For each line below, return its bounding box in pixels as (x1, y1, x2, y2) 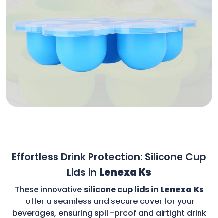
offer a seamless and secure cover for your (25, 195, 195, 207)
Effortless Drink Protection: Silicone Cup (12, 149, 206, 163)
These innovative (14, 183, 84, 195)
